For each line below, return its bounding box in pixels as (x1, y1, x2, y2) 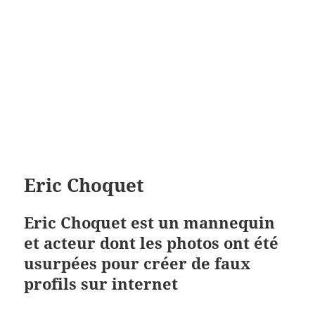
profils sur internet (24, 273, 179, 295)
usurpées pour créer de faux (24, 252, 251, 274)
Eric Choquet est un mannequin (24, 212, 276, 233)
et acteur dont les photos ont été (24, 232, 279, 254)
